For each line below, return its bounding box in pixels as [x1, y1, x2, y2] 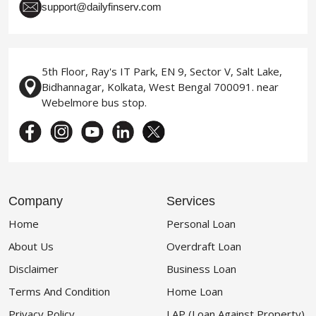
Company [8, 194, 63, 209]
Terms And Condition [8, 284, 110, 299]
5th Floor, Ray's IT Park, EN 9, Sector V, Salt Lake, [42, 64, 282, 79]
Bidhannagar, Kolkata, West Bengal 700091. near [42, 80, 279, 95]
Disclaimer [8, 262, 59, 276]
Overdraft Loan [166, 239, 241, 254]
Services [166, 194, 215, 209]
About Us [8, 239, 54, 254]
